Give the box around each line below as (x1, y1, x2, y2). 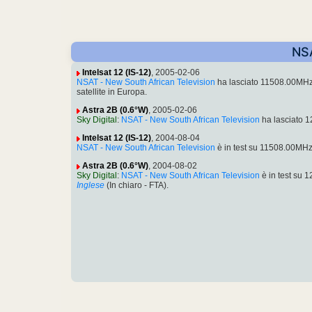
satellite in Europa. (77, 87, 147, 97)
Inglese (77, 180, 104, 191)
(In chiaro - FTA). (104, 180, 169, 191)
